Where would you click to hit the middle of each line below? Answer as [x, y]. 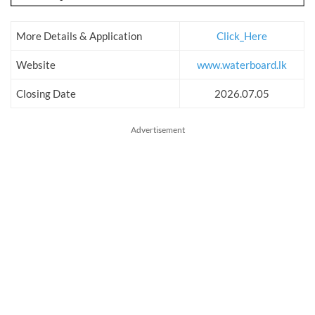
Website [36, 65]
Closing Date [46, 94]
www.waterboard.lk [242, 65]
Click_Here [242, 36]
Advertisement [157, 130]
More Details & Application [79, 36]
